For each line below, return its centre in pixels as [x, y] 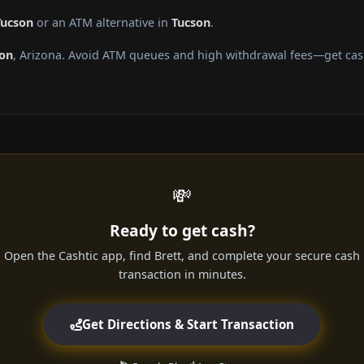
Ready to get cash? [182, 231]
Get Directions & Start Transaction [188, 325]
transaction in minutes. [182, 275]
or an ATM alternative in [102, 23]
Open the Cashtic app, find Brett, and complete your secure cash [182, 256]
